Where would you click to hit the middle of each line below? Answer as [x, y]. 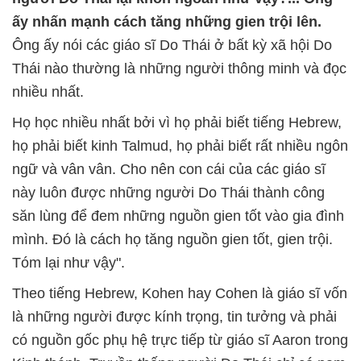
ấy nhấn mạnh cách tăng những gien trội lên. [167, 22]
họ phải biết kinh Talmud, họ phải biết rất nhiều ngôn [180, 146]
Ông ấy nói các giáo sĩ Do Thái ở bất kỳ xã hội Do [172, 45]
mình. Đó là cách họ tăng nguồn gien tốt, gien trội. [172, 239]
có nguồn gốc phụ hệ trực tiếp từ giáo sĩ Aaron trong [180, 340]
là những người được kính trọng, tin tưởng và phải [174, 317]
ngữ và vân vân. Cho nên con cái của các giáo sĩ [169, 169]
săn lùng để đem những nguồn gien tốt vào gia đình [178, 216]
